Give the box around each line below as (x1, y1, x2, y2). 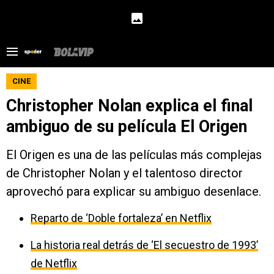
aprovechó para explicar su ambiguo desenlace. (6, 184, 261, 199)
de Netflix (31, 257, 77, 270)
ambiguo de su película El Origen (6, 117, 247, 136)
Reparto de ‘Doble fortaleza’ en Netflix (31, 212, 212, 224)
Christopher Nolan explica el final (6, 96, 253, 116)
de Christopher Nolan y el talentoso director (6, 166, 243, 180)
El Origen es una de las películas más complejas (6, 147, 262, 162)
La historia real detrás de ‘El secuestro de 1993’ (31, 239, 258, 251)
